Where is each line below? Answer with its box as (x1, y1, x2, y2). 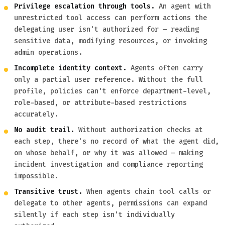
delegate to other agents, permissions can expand (14, 198, 207, 208)
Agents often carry (127, 63, 203, 73)
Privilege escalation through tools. (14, 2, 155, 12)
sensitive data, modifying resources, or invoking (14, 36, 207, 46)
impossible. (14, 171, 58, 181)
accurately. (14, 109, 58, 120)
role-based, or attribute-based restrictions (14, 98, 187, 108)
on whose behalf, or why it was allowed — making (14, 148, 203, 158)
